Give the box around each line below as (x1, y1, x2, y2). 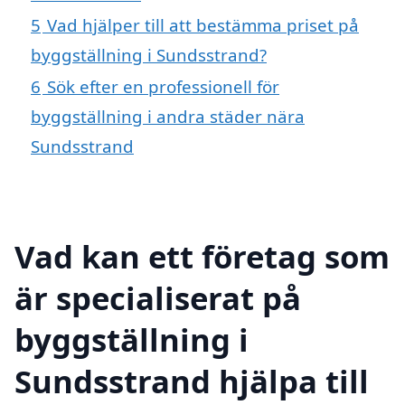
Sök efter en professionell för (47, 75, 279, 99)
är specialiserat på (14, 276, 301, 319)
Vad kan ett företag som (14, 234, 390, 278)
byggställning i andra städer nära (31, 105, 305, 128)
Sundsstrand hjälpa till (14, 359, 369, 402)
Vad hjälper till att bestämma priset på (47, 14, 359, 37)
